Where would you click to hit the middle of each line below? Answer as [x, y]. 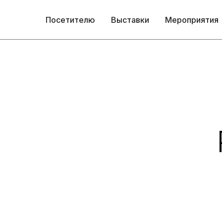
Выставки [130, 20]
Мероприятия [192, 20]
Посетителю [70, 20]
